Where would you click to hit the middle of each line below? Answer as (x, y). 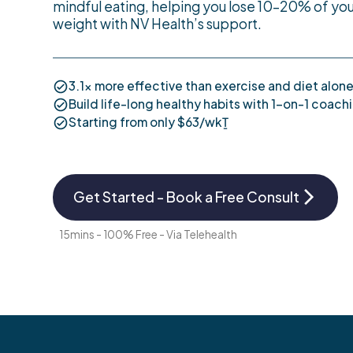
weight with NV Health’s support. (158, 24)
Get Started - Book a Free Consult (186, 197)
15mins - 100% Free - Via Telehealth (149, 234)
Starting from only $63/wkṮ (148, 122)
